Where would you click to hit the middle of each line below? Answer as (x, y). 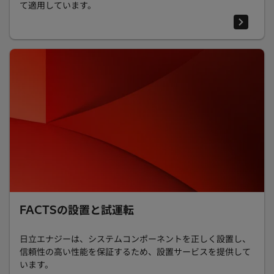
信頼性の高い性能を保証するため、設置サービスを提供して (135, 252)
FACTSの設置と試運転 (77, 210)
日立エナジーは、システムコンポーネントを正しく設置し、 (135, 239)
